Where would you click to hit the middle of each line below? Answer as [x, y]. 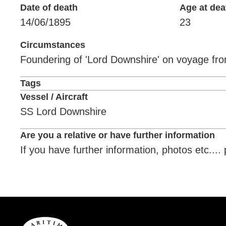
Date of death [49, 8]
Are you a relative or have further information [118, 135]
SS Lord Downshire [63, 111]
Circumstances [53, 45]
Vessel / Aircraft [54, 97]
